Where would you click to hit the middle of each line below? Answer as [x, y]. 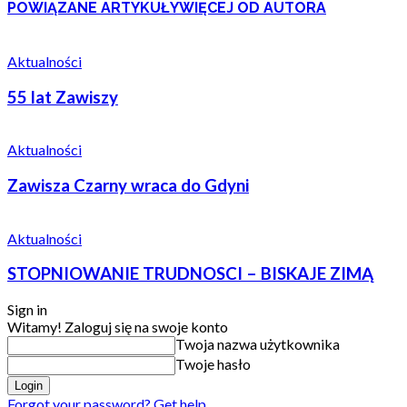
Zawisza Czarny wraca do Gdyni [128, 186]
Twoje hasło [213, 364]
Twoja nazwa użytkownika [258, 344]
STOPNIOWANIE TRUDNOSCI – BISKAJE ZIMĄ [190, 274]
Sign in [27, 310]
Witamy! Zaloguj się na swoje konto [118, 327]
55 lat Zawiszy [63, 97]
